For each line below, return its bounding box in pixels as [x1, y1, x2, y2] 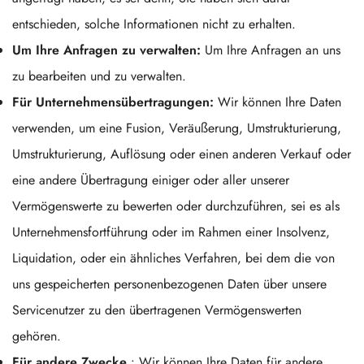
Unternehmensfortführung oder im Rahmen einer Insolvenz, [12, 223, 330, 241]
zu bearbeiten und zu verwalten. [12, 67, 186, 85]
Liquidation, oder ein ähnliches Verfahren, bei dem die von [12, 249, 335, 267]
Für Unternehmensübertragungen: [12, 93, 214, 111]
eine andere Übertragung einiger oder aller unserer [12, 171, 289, 189]
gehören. [12, 327, 61, 345]
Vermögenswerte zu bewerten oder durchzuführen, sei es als [12, 197, 340, 215]
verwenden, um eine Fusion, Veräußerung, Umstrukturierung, [12, 119, 341, 137]
